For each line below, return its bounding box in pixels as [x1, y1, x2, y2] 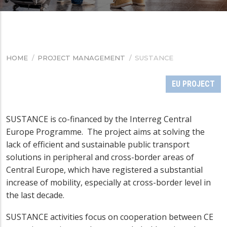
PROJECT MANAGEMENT [37, 53, 125, 62]
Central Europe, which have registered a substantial [6, 164, 203, 175]
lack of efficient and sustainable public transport [6, 138, 190, 150]
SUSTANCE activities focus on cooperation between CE [6, 211, 213, 222]
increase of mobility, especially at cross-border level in [6, 176, 211, 188]
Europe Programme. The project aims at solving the [6, 126, 205, 137]
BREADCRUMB [6, 58, 75, 72]
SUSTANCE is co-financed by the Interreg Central [6, 113, 192, 125]
